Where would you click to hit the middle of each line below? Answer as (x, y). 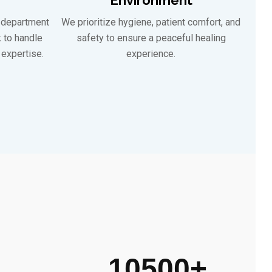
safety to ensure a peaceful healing (151, 38)
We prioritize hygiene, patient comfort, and (151, 22)
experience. (151, 53)
